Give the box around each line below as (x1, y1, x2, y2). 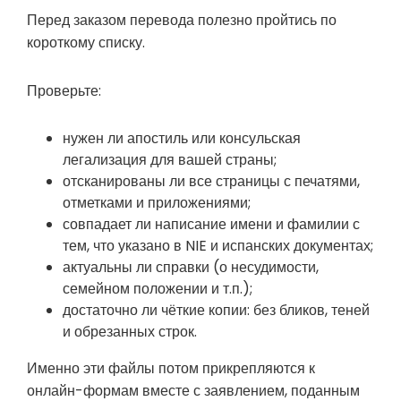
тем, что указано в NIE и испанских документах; (63, 235, 373, 256)
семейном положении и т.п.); (63, 277, 252, 299)
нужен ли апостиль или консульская (63, 127, 301, 149)
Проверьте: (27, 80, 101, 101)
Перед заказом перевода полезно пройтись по (27, 9, 337, 30)
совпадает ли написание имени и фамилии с (63, 213, 360, 235)
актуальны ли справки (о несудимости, (63, 256, 319, 277)
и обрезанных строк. (63, 320, 197, 342)
